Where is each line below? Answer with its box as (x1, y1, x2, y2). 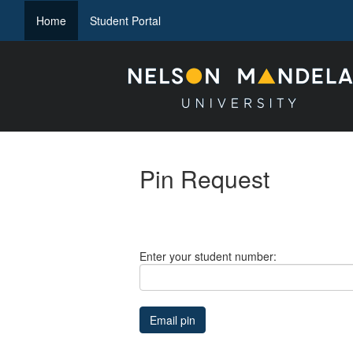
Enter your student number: (139, 248, 277, 264)
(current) (65, 12, 109, 28)
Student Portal (90, 13, 161, 28)
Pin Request (139, 162, 269, 195)
